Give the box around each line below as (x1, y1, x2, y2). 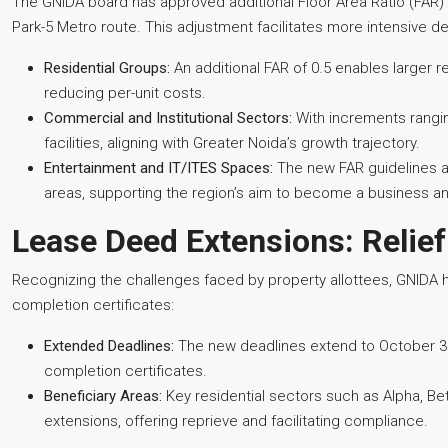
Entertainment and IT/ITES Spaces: (44, 159, 273, 177)
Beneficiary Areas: (44, 387, 162, 405)
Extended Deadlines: (44, 337, 174, 355)
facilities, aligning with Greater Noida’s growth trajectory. (44, 134, 420, 152)
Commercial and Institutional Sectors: (44, 109, 292, 127)
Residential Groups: (44, 59, 170, 77)
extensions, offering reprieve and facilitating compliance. (44, 412, 428, 430)
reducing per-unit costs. (44, 84, 206, 102)
